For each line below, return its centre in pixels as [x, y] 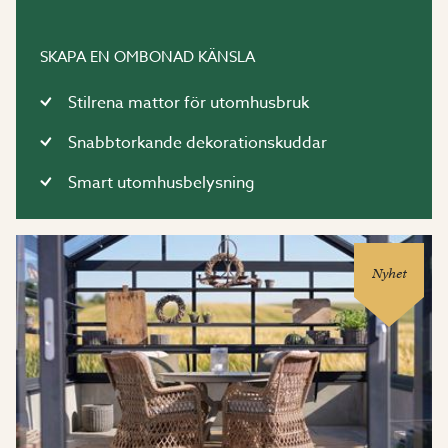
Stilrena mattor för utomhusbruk [188, 103]
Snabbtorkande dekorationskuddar [197, 143]
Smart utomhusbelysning [161, 183]
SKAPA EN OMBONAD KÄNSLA [147, 57]
